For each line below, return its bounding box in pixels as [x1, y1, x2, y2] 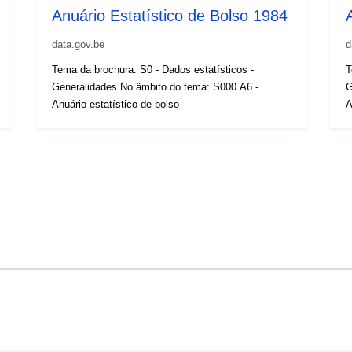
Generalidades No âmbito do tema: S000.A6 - [52, 80, 259, 93]
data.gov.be [52, 38, 105, 50]
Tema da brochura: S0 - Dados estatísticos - [52, 63, 255, 75]
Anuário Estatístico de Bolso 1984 [52, 6, 288, 24]
